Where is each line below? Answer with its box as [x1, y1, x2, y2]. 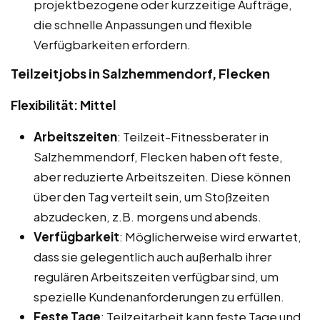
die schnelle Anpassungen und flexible [34, 16, 252, 32]
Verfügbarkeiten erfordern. [34, 36, 191, 52]
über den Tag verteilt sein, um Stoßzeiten [34, 188, 269, 204]
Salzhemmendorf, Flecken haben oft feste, [34, 148, 283, 164]
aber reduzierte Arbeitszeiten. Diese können [34, 168, 291, 184]
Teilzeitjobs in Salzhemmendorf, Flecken [11, 64, 270, 81]
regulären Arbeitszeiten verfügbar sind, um [34, 268, 279, 284]
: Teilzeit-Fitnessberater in [117, 128, 269, 144]
